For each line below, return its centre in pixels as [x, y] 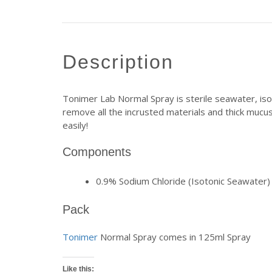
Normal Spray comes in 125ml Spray [175, 236]
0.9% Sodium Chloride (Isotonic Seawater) [183, 181]
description [126, 62]
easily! [75, 125]
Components [97, 152]
